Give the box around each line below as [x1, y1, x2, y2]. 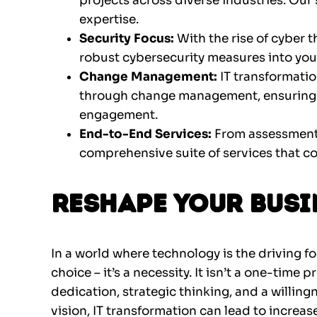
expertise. [79, 12, 139, 28]
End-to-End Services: [79, 127, 214, 142]
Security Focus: [79, 31, 177, 47]
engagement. [79, 108, 158, 123]
